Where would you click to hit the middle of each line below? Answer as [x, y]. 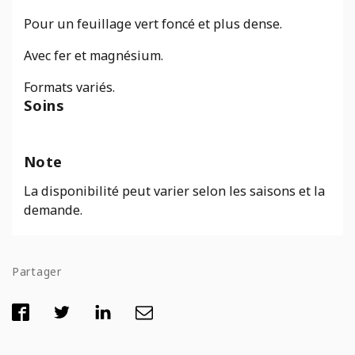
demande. [53, 210]
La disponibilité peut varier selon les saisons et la [174, 191]
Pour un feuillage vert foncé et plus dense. [153, 24]
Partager [37, 272]
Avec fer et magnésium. [94, 56]
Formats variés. [69, 88]
